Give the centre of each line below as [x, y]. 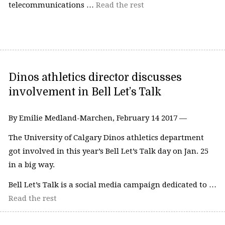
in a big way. [31, 165]
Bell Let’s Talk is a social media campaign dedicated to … [112, 185]
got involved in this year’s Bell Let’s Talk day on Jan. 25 [108, 151]
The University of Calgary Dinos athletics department [106, 138]
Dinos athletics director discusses [95, 77]
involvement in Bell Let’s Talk [85, 92]
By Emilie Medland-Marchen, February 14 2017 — [97, 118]
